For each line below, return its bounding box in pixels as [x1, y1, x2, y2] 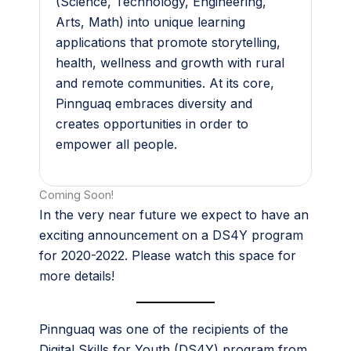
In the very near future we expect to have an [39, 207, 309, 223]
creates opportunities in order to [56, 116, 248, 132]
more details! [39, 268, 114, 284]
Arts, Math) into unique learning [56, 14, 245, 30]
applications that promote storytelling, [56, 34, 280, 50]
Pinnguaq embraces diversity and [56, 96, 252, 111]
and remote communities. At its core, [56, 75, 274, 91]
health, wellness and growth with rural [56, 55, 284, 71]
